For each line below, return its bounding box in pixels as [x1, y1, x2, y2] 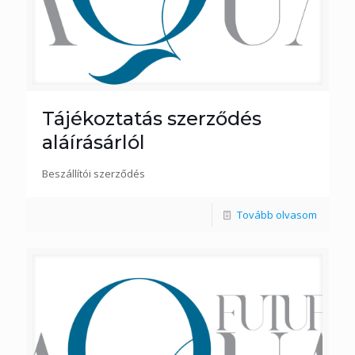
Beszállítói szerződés [42, 166, 145, 181]
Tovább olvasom [237, 208, 317, 222]
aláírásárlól [42, 131, 145, 154]
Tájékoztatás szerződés [42, 107, 261, 130]
